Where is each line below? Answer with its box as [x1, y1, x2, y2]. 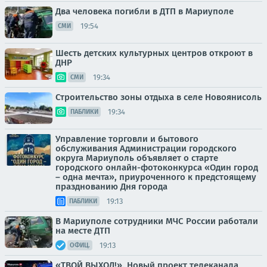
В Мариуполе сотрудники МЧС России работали [55, 216, 258, 226]
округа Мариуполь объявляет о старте [55, 153, 218, 163]
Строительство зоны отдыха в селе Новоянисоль [55, 92, 262, 103]
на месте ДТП [55, 225, 110, 236]
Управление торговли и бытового [55, 133, 198, 144]
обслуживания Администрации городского [55, 143, 237, 154]
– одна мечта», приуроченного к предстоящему [55, 172, 256, 182]
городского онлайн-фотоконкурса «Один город [55, 162, 258, 173]
